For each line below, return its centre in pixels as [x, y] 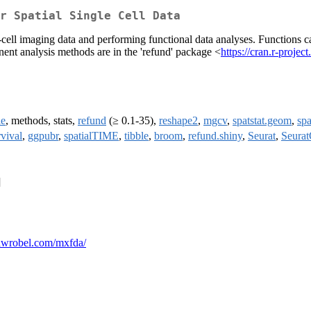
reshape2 [178, 121]
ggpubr [43, 136]
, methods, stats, [42, 121]
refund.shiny [215, 136]
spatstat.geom [262, 121]
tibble [136, 136]
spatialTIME [91, 136]
